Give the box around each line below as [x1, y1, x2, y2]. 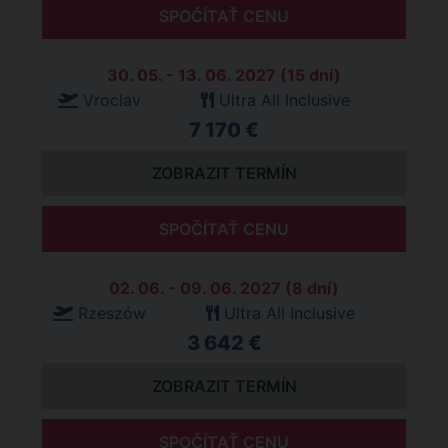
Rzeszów [78, 303, 146, 323]
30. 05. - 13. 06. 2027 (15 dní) [107, 65, 341, 85]
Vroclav [83, 90, 141, 110]
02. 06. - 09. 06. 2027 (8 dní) [109, 278, 339, 298]
